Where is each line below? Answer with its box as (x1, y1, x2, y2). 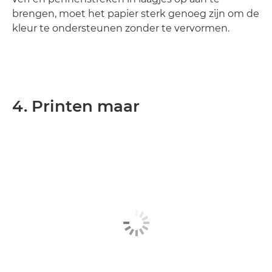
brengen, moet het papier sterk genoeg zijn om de (12, 8, 259, 19)
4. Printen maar (12, 97, 140, 116)
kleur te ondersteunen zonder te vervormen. (12, 22, 229, 34)
